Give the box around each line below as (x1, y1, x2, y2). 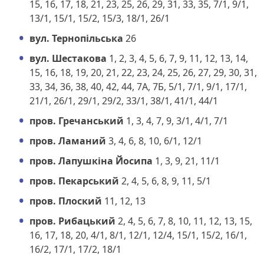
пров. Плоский (29, 194, 102, 207)
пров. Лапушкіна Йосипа (29, 154, 153, 167)
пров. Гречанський (29, 114, 124, 127)
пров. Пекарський (29, 174, 119, 187)
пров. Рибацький (29, 214, 115, 227)
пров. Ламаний (29, 134, 106, 147)
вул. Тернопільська (29, 31, 123, 45)
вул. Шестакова (29, 51, 107, 65)
